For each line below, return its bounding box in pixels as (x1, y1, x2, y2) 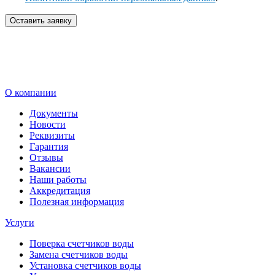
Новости (29, 119, 66, 130)
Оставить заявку (10, 16, 72, 26)
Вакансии (29, 163, 71, 174)
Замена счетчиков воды (29, 249, 128, 260)
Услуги (5, 217, 34, 228)
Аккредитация (29, 185, 90, 196)
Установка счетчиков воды (29, 260, 141, 271)
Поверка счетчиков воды (29, 238, 134, 249)
